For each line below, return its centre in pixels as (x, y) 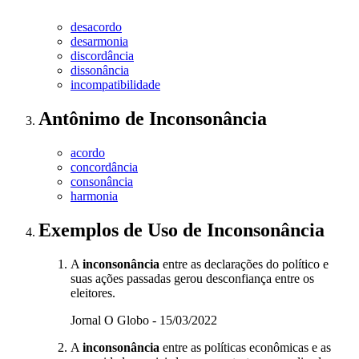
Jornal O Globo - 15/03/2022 (144, 321)
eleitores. (93, 293)
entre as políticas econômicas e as (245, 348)
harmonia (94, 196)
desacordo (96, 27)
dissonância (100, 71)
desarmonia (99, 42)
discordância (102, 56)
